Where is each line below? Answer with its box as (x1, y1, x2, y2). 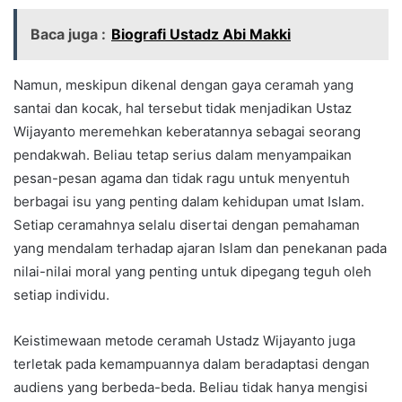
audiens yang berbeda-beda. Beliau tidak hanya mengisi (13, 378, 368, 396)
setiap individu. (13, 285, 109, 303)
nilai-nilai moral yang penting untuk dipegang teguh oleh (13, 262, 371, 280)
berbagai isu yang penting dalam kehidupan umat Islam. (13, 192, 364, 210)
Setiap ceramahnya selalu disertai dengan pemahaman (13, 215, 360, 233)
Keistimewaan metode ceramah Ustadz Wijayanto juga (13, 331, 355, 349)
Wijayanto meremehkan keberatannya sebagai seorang (13, 122, 361, 140)
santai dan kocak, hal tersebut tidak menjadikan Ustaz (13, 99, 352, 117)
